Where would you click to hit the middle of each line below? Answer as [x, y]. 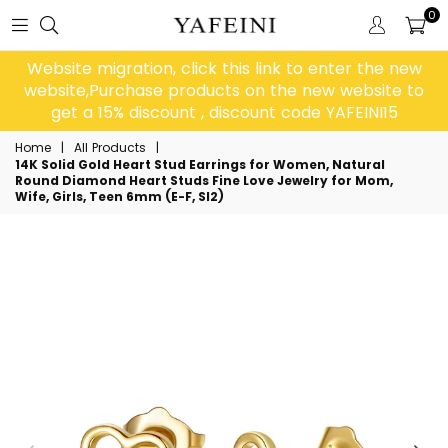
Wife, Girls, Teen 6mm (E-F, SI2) [119, 196]
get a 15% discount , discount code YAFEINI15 [224, 112]
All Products [110, 147]
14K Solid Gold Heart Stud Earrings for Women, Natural [200, 164]
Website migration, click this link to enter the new [224, 68]
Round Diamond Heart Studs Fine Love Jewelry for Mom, [204, 180]
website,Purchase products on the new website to [224, 90]
